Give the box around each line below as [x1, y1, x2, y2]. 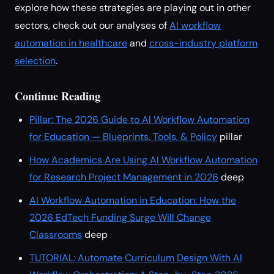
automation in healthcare [15, 37, 127, 50]
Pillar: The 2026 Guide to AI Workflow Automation [29, 113, 250, 126]
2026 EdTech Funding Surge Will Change [29, 211, 211, 224]
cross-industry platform [149, 37, 257, 50]
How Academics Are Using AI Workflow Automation [29, 154, 257, 166]
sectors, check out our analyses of [15, 19, 169, 32]
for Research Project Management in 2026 [29, 171, 218, 183]
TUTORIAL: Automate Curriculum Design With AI [29, 251, 242, 264]
